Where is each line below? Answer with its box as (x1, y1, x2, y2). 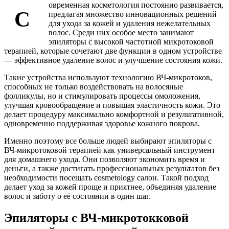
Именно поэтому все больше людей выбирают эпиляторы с (4, 136, 212, 145)
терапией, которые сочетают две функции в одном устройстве (4, 46, 222, 55)
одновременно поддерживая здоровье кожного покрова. (4, 119, 200, 128)
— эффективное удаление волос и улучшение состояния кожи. (4, 55, 222, 64)
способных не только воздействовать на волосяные (4, 82, 183, 91)
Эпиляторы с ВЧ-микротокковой (4, 211, 189, 224)
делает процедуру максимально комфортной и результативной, (4, 109, 224, 119)
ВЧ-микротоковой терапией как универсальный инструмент (4, 145, 215, 154)
